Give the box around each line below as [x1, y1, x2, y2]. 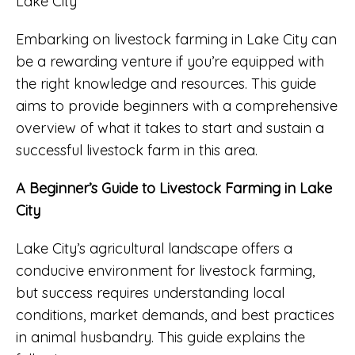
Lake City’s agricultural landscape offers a [16, 239, 292, 258]
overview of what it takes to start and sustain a [16, 118, 324, 137]
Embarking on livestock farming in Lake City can [16, 29, 337, 48]
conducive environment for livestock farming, [16, 261, 315, 280]
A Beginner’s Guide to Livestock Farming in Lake [16, 178, 332, 197]
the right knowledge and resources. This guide [16, 74, 316, 93]
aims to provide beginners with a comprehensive [16, 96, 338, 115]
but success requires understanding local [16, 283, 284, 302]
